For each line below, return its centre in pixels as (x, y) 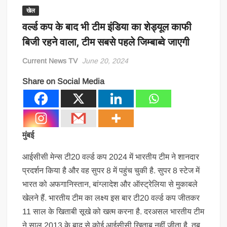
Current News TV (50, 61)
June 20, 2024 (105, 61)
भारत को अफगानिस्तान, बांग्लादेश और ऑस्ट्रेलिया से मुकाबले (110, 184)
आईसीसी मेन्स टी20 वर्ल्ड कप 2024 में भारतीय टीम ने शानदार (111, 157)
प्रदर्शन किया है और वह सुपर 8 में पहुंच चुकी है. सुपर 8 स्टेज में (111, 171)
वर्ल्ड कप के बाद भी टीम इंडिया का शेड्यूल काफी (107, 27)
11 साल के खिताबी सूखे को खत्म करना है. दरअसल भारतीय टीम (113, 212)
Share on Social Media (64, 81)
